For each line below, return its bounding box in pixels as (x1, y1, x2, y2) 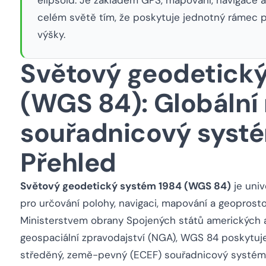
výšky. (37, 27, 65, 41)
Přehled (20, 145, 116, 180)
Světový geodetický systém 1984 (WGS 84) (20, 179, 231, 192)
